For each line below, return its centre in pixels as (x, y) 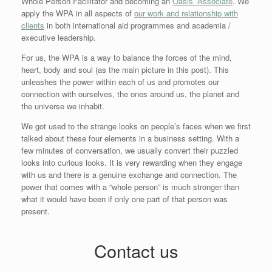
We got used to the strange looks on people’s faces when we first (136, 126)
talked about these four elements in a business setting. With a (130, 138)
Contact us (136, 250)
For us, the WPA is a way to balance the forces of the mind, (127, 57)
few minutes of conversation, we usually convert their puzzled (130, 150)
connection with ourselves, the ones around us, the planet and (130, 93)
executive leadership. (59, 37)
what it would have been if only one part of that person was (124, 199)
